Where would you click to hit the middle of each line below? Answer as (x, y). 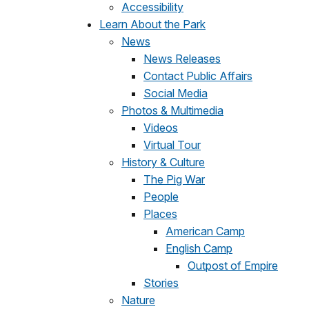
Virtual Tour (172, 145)
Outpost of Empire (233, 266)
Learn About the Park (152, 24)
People (161, 197)
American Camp (205, 231)
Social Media (176, 93)
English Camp (199, 248)
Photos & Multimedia (172, 110)
